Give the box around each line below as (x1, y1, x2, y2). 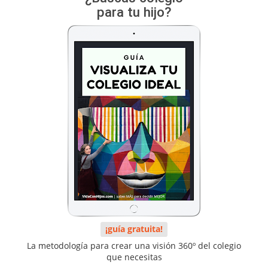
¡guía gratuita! (105, 223, 163, 234)
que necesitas (106, 251, 162, 263)
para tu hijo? (97, 4, 171, 20)
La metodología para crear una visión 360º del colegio (27, 239, 241, 251)
